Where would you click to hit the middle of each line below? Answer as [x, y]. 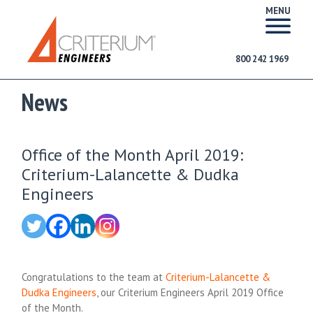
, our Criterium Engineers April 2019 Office [190, 293]
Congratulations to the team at [94, 277]
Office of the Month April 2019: [133, 155]
